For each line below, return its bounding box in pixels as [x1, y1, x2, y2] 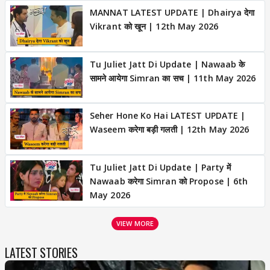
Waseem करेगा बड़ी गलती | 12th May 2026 [90, 124, 250, 135]
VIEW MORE [116, 218, 154, 228]
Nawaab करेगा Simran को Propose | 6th [90, 175, 248, 187]
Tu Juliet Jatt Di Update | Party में [90, 161, 231, 173]
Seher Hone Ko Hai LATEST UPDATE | [90, 110, 246, 121]
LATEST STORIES [5, 243, 78, 262]
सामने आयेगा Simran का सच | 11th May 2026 [90, 72, 256, 84]
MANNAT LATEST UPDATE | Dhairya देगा [90, 7, 255, 18]
